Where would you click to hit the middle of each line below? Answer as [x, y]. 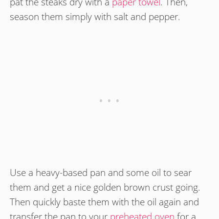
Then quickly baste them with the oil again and [104, 202]
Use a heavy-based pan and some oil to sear [101, 172]
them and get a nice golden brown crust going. [105, 187]
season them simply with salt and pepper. [95, 17]
